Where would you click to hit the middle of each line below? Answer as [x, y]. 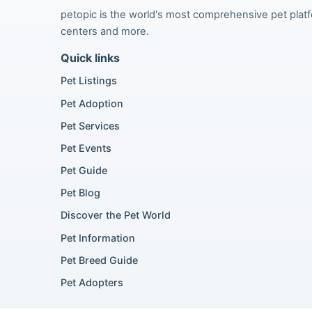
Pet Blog [80, 193]
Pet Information [98, 237]
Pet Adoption [92, 103]
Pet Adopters [92, 283]
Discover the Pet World [116, 215]
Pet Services [90, 125]
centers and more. [105, 31]
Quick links [90, 57]
